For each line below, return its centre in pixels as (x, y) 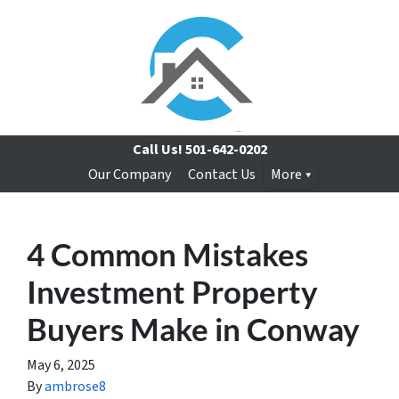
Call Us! (157, 150)
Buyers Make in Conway (193, 329)
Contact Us (221, 175)
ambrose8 (75, 387)
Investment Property (172, 291)
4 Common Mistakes (167, 254)
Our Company (129, 175)
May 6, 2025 (61, 365)
